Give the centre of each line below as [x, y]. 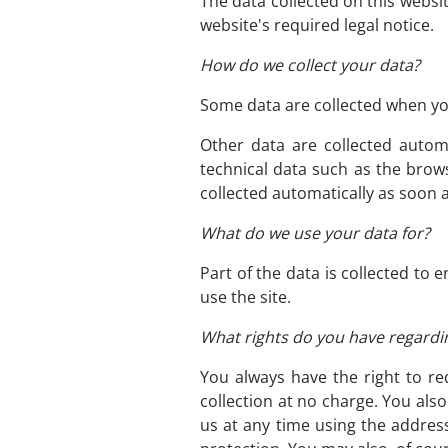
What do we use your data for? [315, 233]
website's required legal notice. [317, 25]
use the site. [245, 297]
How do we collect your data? [310, 65]
